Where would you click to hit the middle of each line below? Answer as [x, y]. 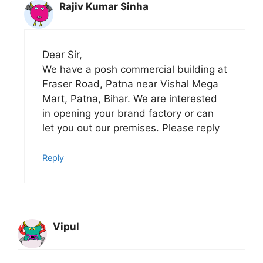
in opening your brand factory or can [128, 113]
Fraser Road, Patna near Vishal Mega [130, 84]
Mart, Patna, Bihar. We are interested [130, 98]
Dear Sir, [62, 54]
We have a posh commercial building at [135, 69]
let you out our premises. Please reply [131, 128]
